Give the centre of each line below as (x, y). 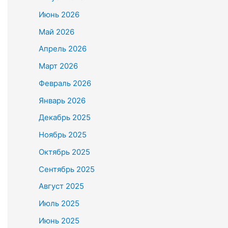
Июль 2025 (59, 203)
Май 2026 (56, 32)
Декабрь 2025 (65, 118)
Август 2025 (61, 186)
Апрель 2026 (63, 49)
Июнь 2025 (59, 220)
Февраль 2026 (65, 83)
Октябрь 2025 (64, 152)
